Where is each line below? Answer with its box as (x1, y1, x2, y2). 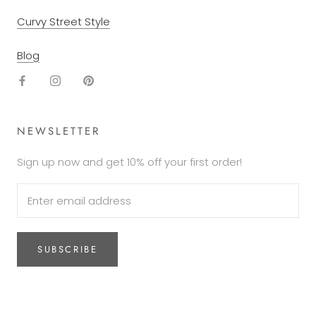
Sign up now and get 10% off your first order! (17, 154, 242, 169)
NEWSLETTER (17, 123, 100, 139)
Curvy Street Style (17, 13, 110, 29)
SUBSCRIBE (37, 242, 98, 256)
